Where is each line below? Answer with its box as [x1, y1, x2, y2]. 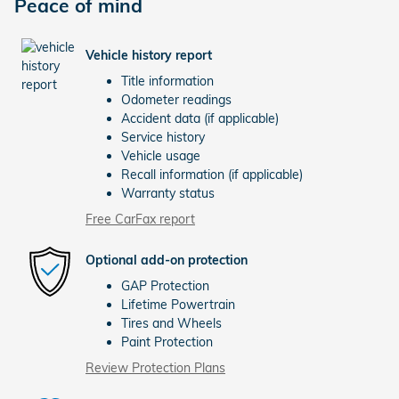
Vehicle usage [121, 148, 200, 165]
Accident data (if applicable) [121, 110, 279, 127]
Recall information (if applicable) [121, 167, 303, 183]
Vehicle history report [85, 46, 212, 63]
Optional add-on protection [85, 251, 248, 268]
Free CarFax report [85, 211, 195, 228]
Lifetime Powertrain [121, 297, 235, 313]
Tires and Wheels [121, 315, 222, 332]
